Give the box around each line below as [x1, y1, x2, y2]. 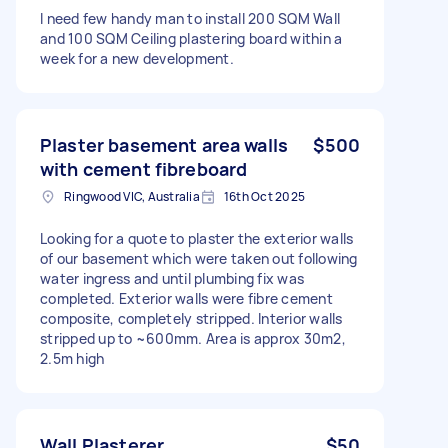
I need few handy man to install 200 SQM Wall [40, 8, 340, 28]
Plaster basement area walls [40, 132, 289, 157]
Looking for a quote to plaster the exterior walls [40, 228, 354, 248]
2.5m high [40, 348, 105, 368]
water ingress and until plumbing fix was [40, 268, 304, 288]
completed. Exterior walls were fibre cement [40, 288, 333, 308]
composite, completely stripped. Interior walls [40, 308, 343, 328]
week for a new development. [40, 48, 234, 68]
